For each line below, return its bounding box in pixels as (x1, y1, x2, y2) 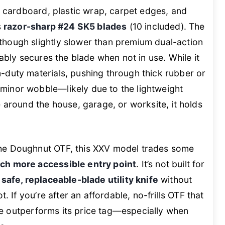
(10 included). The (127, 21, 205, 32)
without (158, 174, 192, 185)
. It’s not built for (136, 158, 205, 169)
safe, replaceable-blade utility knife (1, 174, 158, 185)
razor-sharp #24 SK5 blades (3, 21, 127, 32)
